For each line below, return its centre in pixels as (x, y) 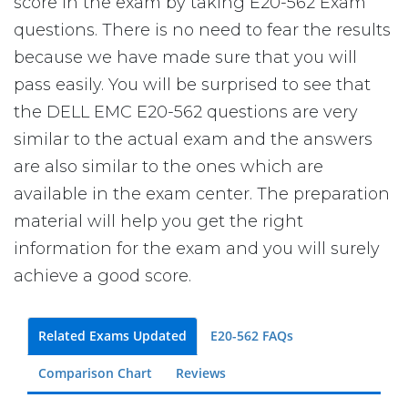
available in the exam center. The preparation (202, 194)
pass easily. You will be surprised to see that (192, 85)
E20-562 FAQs (252, 336)
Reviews (201, 373)
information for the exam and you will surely (197, 249)
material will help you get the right (158, 221)
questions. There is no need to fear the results (202, 30)
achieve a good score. (102, 276)
